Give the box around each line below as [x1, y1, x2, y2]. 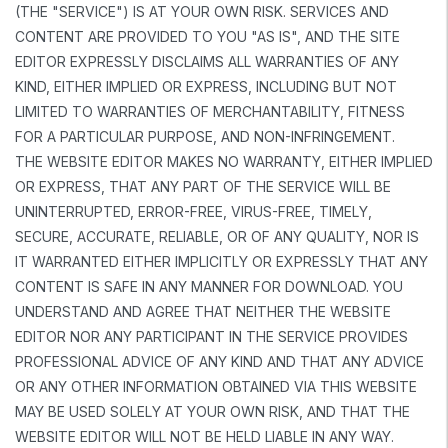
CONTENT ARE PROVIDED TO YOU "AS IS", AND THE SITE [15, 27, 400, 45]
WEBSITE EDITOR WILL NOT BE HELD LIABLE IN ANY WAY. [15, 427, 394, 445]
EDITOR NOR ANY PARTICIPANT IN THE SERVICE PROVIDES [15, 327, 408, 345]
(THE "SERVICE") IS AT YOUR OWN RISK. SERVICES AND [15, 2, 389, 20]
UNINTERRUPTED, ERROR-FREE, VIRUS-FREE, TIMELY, [15, 202, 372, 220]
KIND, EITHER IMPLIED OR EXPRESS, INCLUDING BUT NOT [15, 77, 397, 95]
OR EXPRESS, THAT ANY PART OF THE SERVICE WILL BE [15, 177, 391, 195]
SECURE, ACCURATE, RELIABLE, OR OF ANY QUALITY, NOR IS [15, 227, 419, 245]
